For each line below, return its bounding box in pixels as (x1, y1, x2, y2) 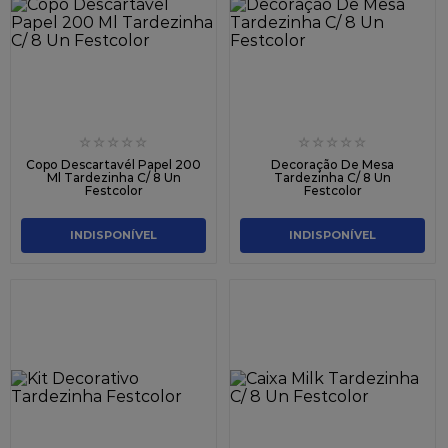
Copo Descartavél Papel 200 (26, 156, 201, 172)
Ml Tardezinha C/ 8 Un (46, 169, 181, 185)
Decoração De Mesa (271, 156, 394, 172)
